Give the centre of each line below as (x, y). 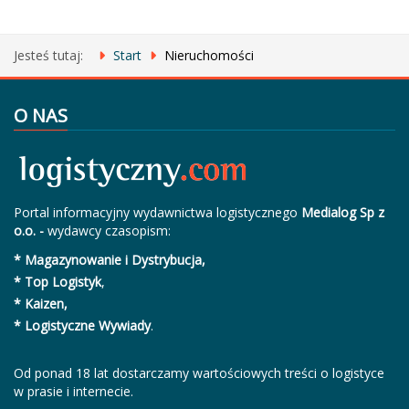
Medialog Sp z (343, 212)
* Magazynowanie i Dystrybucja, (110, 260)
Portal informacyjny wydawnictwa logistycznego (157, 212)
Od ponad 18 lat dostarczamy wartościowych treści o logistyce (199, 373)
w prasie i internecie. (75, 391)
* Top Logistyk (58, 282)
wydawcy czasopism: (109, 231)
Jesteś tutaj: (52, 55)
